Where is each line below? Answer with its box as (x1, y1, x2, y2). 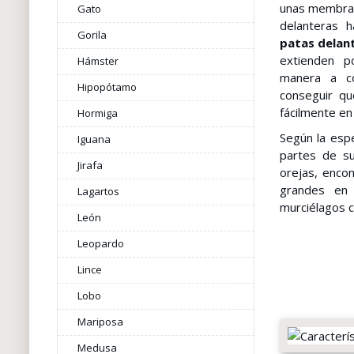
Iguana (77, 132, 111, 146)
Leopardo (77, 236, 124, 250)
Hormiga (77, 106, 118, 120)
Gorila (77, 28, 107, 42)
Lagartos (77, 184, 119, 198)
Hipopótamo (77, 80, 137, 94)
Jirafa (77, 158, 103, 172)
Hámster (77, 54, 119, 68)
